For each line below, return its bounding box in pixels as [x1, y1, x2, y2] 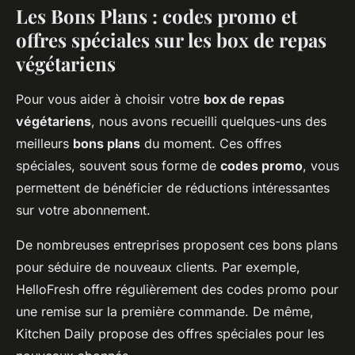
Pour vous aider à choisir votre [16, 91, 204, 108]
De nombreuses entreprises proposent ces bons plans [16, 237, 338, 254]
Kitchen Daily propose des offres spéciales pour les [16, 326, 324, 342]
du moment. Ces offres [140, 136, 281, 152]
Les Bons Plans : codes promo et [16, 3, 297, 29]
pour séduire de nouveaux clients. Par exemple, [16, 259, 300, 276]
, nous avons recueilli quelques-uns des [91, 113, 326, 130]
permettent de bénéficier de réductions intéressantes [16, 180, 330, 197]
